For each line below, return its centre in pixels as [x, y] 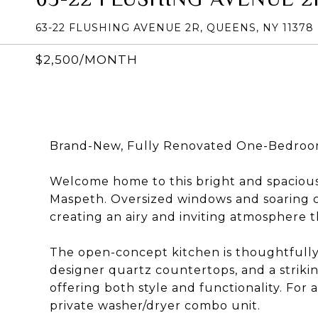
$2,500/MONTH [87, 60]
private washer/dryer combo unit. [155, 306]
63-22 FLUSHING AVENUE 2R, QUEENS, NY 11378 [175, 28]
